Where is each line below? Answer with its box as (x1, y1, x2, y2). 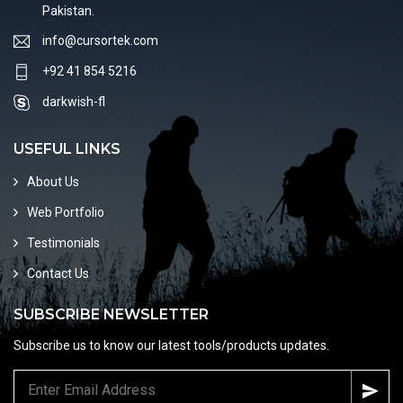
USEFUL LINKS (13, 139, 121, 157)
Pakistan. (42, 3, 94, 18)
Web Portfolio (27, 204, 104, 219)
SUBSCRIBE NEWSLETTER (13, 305, 209, 323)
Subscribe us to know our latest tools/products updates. (13, 337, 329, 353)
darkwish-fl (42, 94, 105, 109)
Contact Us (27, 265, 89, 281)
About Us (27, 174, 79, 189)
